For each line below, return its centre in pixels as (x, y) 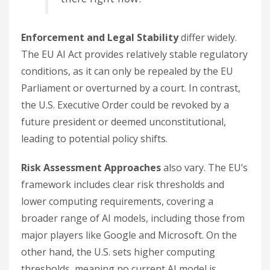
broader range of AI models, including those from (133, 218)
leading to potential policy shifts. (94, 138)
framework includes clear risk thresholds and (123, 184)
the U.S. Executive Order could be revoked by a (125, 105)
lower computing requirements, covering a (117, 201)
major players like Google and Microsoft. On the (129, 235)
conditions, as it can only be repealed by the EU (127, 71)
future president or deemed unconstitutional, (124, 121)
